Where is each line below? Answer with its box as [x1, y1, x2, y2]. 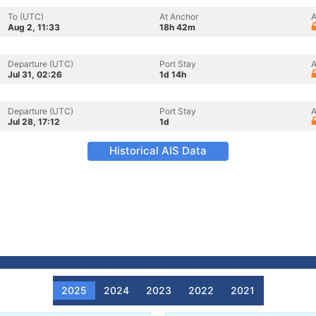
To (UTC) [8, 11, 44, 22]
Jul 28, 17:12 [8, 116, 60, 127]
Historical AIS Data [109, 144, 207, 157]
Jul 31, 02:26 [8, 69, 62, 80]
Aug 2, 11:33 [8, 22, 60, 32]
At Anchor [159, 11, 198, 22]
